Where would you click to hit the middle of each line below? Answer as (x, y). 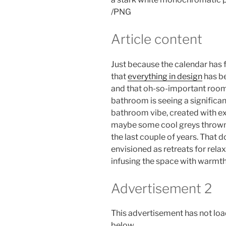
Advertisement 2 (161, 188)
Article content (157, 39)
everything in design (165, 76)
